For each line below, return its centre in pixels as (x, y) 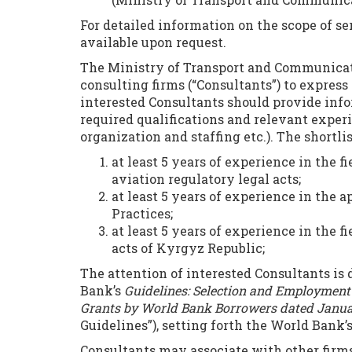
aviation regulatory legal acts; (206, 179)
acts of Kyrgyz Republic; (188, 248)
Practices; (142, 213)
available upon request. (153, 42)
